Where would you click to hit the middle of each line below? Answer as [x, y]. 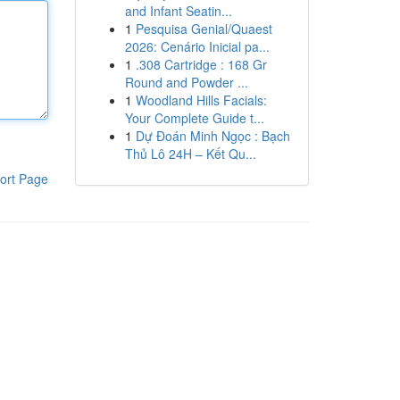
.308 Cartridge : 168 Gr [201, 64]
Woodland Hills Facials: [201, 100]
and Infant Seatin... [178, 11]
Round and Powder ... [186, 82]
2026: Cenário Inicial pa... [197, 46]
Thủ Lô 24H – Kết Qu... [190, 154]
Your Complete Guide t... [194, 118]
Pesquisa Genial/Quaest [204, 29]
